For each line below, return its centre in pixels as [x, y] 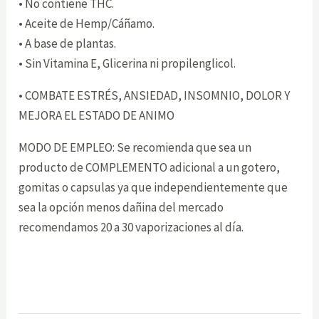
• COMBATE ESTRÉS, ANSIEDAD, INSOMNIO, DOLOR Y [155, 95]
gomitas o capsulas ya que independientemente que [153, 187]
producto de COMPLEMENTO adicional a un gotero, [150, 167]
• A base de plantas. [68, 43]
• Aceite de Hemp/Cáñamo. [87, 23]
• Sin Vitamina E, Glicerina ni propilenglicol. [127, 63]
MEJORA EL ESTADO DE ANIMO [97, 115]
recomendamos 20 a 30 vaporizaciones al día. [131, 227]
